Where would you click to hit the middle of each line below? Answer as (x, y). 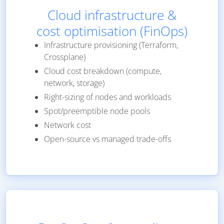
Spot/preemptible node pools (97, 111)
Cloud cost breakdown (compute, (103, 71)
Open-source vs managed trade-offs (107, 139)
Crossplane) (65, 57)
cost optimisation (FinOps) (112, 31)
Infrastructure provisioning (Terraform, (111, 45)
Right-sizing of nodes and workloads (107, 97)
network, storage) (74, 83)
